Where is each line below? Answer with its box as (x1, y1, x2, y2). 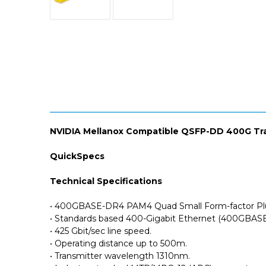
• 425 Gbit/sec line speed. (50, 225, 151, 236)
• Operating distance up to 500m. (50, 237, 187, 249)
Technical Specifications (50, 175, 162, 186)
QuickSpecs (50, 150, 104, 161)
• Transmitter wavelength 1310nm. (50, 250, 190, 261)
